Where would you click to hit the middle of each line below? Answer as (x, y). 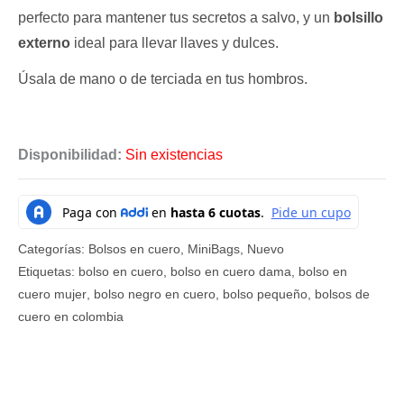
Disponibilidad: (70, 154)
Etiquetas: (48, 272)
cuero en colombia (71, 317)
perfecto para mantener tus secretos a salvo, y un (174, 17)
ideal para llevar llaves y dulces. (174, 42)
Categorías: (53, 249)
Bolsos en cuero (134, 249)
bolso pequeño (265, 294)
